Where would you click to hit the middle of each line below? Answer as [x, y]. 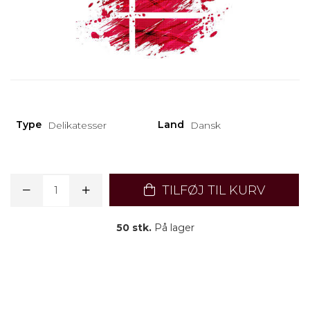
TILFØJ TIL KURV [211, 190]
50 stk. [134, 228]
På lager [173, 228]
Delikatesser [77, 125]
